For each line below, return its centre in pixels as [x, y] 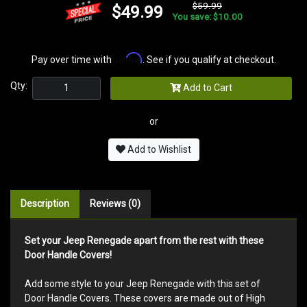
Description [45, 204]
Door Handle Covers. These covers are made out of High [145, 298]
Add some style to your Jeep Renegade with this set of [143, 284]
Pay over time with [72, 60]
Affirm [128, 58]
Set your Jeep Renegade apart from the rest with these [144, 241]
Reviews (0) [115, 204]
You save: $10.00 [207, 17]
